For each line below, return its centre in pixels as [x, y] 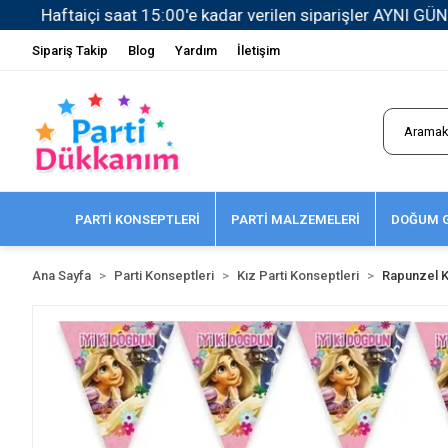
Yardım [196, 50]
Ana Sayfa [61, 275]
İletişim [258, 50]
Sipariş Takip [70, 50]
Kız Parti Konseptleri [298, 275]
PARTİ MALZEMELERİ [295, 219]
